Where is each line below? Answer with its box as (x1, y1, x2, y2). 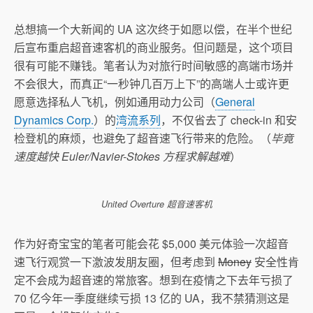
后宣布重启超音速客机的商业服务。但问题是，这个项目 (14, 38, 293, 55)
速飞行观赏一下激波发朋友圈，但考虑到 (14, 253, 218, 270)
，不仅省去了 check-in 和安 (161, 111, 297, 128)
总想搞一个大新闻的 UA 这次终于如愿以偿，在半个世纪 (14, 20, 292, 37)
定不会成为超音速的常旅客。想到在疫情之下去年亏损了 (14, 271, 293, 288)
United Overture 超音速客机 (101, 197, 212, 210)
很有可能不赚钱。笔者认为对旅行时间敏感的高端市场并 (14, 57, 293, 73)
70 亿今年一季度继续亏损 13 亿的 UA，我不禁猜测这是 (14, 289, 289, 306)
